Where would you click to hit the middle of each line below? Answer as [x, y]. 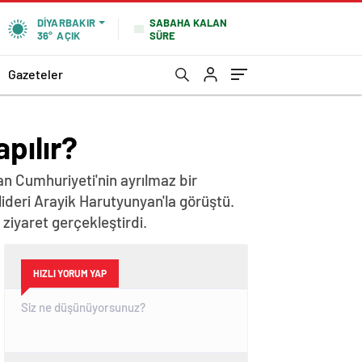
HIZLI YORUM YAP [70, 273]
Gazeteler [36, 74]
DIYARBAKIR [66, 23]
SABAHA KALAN [188, 22]
